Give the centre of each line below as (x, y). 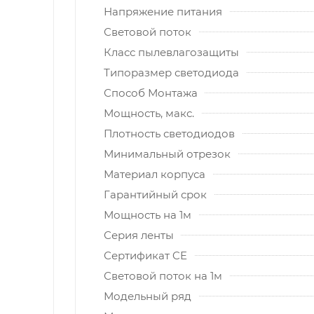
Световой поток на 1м (163, 275)
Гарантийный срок (155, 194)
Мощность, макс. (149, 113)
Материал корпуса (155, 174)
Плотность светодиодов (169, 133)
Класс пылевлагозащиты (171, 52)
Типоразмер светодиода (171, 72)
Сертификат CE (145, 255)
